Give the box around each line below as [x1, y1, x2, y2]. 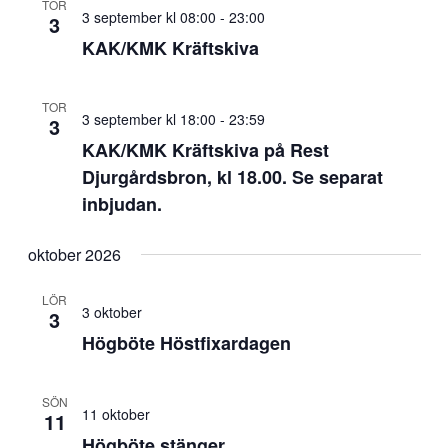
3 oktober [81, 302, 142, 322]
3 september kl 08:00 [81, 7, 216, 27]
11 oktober [81, 404, 150, 424]
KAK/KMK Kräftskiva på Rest [81, 137, 329, 163]
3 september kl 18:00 [81, 109, 216, 129]
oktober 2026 [27, 243, 121, 266]
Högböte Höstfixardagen [81, 330, 291, 356]
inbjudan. [81, 191, 162, 217]
